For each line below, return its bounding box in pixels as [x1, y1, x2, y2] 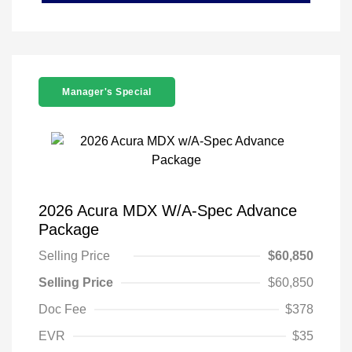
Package [38, 221, 99, 239]
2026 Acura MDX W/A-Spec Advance [38, 202, 297, 220]
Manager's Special [62, 86, 152, 98]
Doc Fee [38, 302, 86, 317]
